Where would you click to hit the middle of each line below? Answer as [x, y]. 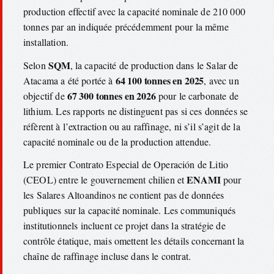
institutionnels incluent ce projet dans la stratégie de [124, 226]
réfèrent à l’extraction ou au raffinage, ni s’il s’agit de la [132, 126]
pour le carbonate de [197, 95]
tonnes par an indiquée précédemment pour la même [126, 27]
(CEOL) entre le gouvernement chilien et [105, 180]
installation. [46, 42]
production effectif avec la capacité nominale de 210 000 [134, 12]
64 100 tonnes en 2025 [160, 80]
